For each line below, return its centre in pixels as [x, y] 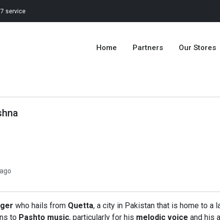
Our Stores [197, 48]
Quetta [81, 206]
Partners [148, 48]
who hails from [41, 206]
